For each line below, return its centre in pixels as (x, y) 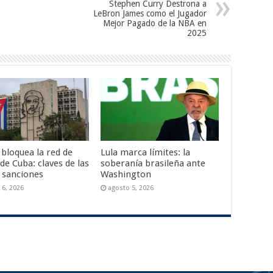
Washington (126, 175)
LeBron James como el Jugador (150, 13)
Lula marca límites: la (145, 153)
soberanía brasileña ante (153, 164)
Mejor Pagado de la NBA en (155, 23)
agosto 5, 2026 (130, 188)
